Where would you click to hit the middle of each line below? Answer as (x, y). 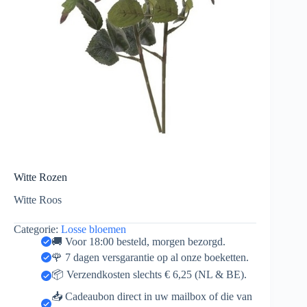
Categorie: (37, 229)
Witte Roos (38, 199)
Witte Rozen (40, 177)
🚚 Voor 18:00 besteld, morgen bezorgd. (138, 241)
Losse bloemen (94, 229)
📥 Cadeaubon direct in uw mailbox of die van (152, 297)
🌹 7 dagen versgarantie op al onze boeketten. (150, 257)
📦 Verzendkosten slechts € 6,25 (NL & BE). (149, 275)
